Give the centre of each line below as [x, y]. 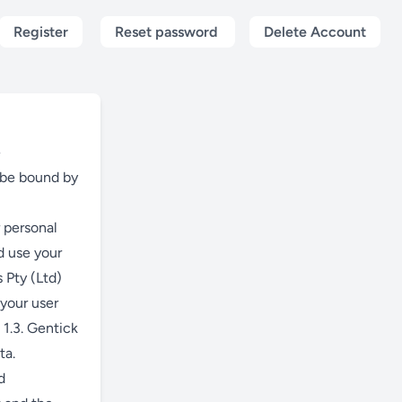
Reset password [168, 32]
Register [41, 32]
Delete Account [315, 32]
